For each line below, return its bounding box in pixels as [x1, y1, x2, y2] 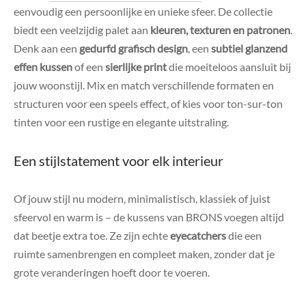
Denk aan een [14, 42, 79, 55]
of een [72, 60, 105, 73]
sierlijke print [105, 60, 167, 73]
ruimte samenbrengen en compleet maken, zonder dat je [14, 247, 275, 260]
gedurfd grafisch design [79, 42, 188, 55]
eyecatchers [170, 228, 226, 242]
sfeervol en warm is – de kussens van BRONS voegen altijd [14, 210, 284, 223]
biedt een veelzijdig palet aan [14, 23, 150, 36]
